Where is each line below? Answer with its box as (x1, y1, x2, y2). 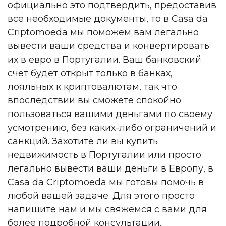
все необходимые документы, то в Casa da (8, 13, 208, 24)
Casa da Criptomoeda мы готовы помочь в (8, 176, 204, 188)
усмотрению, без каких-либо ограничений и (8, 122, 216, 133)
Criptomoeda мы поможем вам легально (8, 26, 199, 38)
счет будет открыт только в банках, (8, 67, 173, 79)
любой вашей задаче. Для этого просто (8, 190, 195, 201)
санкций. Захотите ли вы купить (8, 135, 158, 147)
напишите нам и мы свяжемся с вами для (8, 203, 207, 215)
